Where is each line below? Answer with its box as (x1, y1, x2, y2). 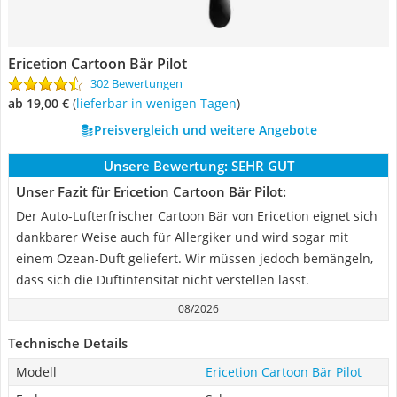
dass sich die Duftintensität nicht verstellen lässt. (16, 271, 309, 288)
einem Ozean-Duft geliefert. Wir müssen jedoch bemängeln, (16, 250, 373, 267)
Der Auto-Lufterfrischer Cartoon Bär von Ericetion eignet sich (16, 207, 378, 224)
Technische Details (8, 334, 128, 352)
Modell (16, 363, 57, 380)
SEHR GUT (230, 157, 294, 175)
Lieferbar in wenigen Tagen (80, 95, 237, 112)
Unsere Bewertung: (103, 157, 228, 175)
